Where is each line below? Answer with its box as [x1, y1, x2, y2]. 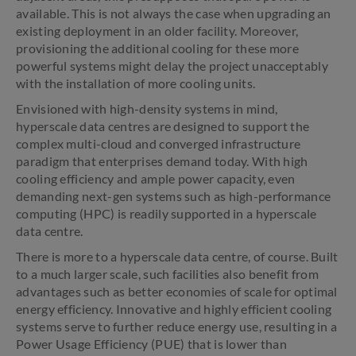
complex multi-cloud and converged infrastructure [16, 136, 301, 151]
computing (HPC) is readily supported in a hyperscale [16, 206, 317, 221]
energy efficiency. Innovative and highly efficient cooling [16, 301, 332, 316]
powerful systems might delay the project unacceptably [16, 58, 328, 73]
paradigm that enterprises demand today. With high [16, 153, 308, 168]
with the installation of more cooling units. [16, 75, 256, 91]
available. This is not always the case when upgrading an [16, 6, 331, 21]
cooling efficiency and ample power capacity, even [16, 171, 296, 186]
